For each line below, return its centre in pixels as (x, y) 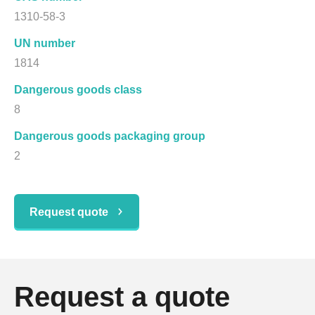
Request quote (69, 212)
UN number (45, 43)
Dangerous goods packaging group (110, 136)
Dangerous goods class (78, 89)
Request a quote (122, 296)
